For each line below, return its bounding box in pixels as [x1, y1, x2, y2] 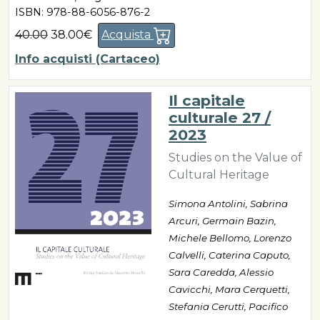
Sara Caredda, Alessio [169, 266, 274, 279]
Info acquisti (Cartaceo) [15, 52, 160, 66]
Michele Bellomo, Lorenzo [169, 232, 291, 244]
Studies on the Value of [169, 151, 302, 165]
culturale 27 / [169, 109, 271, 127]
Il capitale [169, 91, 245, 110]
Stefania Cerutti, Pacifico [169, 301, 288, 313]
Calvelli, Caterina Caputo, [169, 249, 291, 261]
